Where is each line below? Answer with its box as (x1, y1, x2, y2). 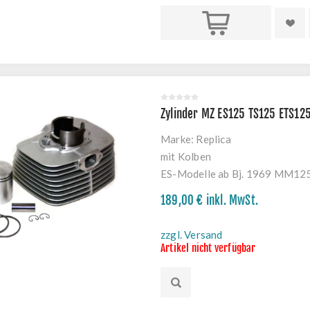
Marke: (161, 133, 194, 145)
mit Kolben (161, 150, 211, 163)
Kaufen (199, 17, 233, 29)
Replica (196, 133, 231, 145)
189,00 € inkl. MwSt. (161, 193, 258, 208)
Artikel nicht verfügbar (161, 241, 256, 255)
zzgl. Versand (161, 228, 223, 241)
